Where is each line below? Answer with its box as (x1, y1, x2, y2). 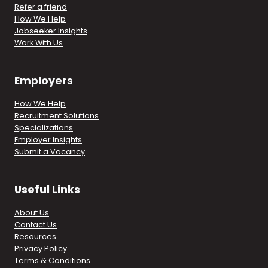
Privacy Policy (14, 243, 67, 254)
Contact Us (14, 219, 57, 230)
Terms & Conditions (14, 255, 90, 266)
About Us (14, 207, 49, 218)
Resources (14, 231, 56, 242)
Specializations (14, 122, 73, 133)
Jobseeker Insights (14, 25, 87, 36)
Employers (14, 73, 73, 88)
